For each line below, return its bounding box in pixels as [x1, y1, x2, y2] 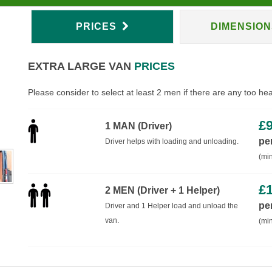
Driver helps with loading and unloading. [104, 137, 239, 146]
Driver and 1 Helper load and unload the [104, 201, 238, 210]
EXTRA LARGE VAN [28, 59, 132, 72]
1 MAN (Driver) [104, 120, 172, 131]
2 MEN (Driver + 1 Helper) [104, 185, 220, 195]
